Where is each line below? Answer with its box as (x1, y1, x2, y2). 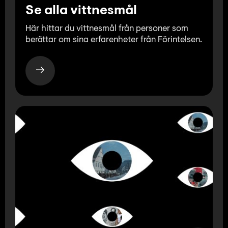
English (185, 51, 216, 62)
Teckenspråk (161, 16, 216, 26)
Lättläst (182, 34, 216, 44)
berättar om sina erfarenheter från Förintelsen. (25, 35, 202, 44)
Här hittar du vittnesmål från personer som (25, 24, 188, 33)
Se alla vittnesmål (25, 4, 137, 18)
